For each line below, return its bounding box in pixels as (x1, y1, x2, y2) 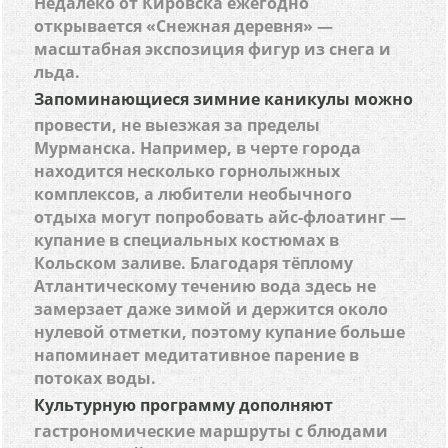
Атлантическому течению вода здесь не (34, 275, 377, 297)
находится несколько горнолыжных (34, 160, 341, 182)
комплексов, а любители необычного (34, 183, 353, 205)
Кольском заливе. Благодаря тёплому (34, 252, 354, 274)
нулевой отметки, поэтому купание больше (34, 321, 406, 343)
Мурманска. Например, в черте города (34, 137, 362, 159)
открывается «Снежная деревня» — (34, 15, 334, 37)
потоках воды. (34, 367, 157, 389)
